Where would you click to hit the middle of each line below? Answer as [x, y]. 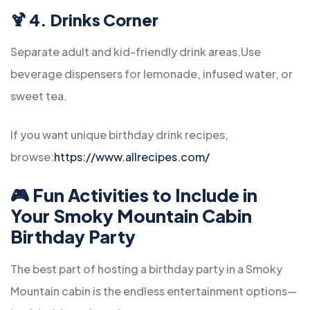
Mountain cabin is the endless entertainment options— [154, 291]
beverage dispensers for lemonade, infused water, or [152, 74]
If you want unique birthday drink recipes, [119, 135]
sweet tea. [39, 96]
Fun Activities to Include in [145, 195]
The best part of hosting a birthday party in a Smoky [146, 269]
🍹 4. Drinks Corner [84, 20]
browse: [32, 157]
